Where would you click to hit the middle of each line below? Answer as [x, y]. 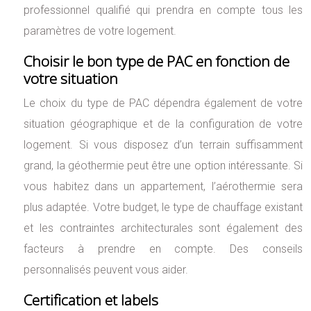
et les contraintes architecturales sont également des [163, 228]
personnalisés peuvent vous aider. [106, 270]
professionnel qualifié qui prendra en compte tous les [163, 10]
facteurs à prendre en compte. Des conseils [163, 249]
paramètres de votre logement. [100, 31]
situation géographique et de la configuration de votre [163, 124]
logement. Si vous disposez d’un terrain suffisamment [163, 145]
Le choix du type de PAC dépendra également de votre [163, 103]
